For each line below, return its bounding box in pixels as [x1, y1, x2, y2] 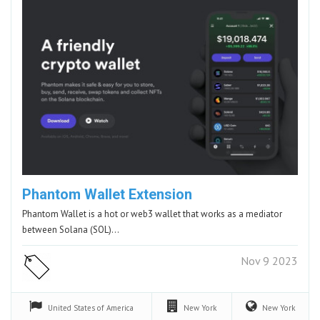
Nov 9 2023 [241, 253, 298, 268]
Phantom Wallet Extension [22, 185, 192, 203]
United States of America [48, 302, 134, 313]
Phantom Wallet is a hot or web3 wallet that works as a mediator [22, 207, 282, 220]
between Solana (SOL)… [22, 223, 119, 236]
